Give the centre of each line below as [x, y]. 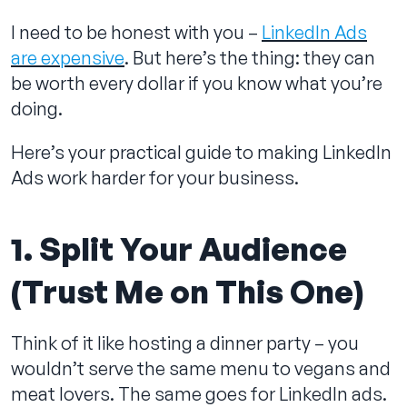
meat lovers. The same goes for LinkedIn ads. [199, 393]
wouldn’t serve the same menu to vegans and [201, 368]
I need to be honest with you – [136, 32]
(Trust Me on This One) [187, 291]
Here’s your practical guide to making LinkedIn [201, 152]
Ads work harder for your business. [155, 177]
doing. [39, 108]
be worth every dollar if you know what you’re [197, 83]
